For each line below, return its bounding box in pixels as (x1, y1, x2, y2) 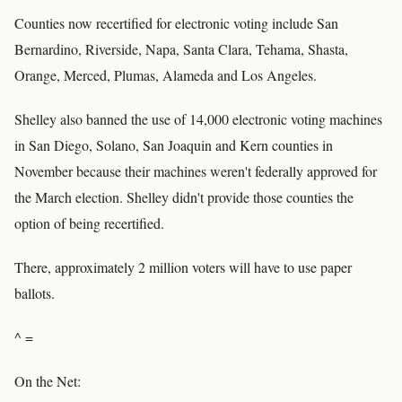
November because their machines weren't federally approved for (14, 162, 377, 180)
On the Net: (14, 371, 81, 390)
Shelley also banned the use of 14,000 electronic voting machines (14, 109, 382, 128)
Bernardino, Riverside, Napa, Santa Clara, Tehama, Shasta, (14, 39, 348, 58)
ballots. (14, 284, 55, 302)
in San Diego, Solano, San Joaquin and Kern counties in (14, 135, 333, 154)
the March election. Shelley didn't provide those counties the (14, 188, 354, 206)
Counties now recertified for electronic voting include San (14, 13, 338, 32)
